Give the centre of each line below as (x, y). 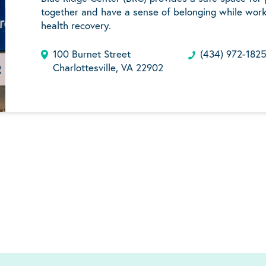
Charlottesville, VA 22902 (108, 68)
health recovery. (76, 26)
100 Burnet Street (92, 54)
